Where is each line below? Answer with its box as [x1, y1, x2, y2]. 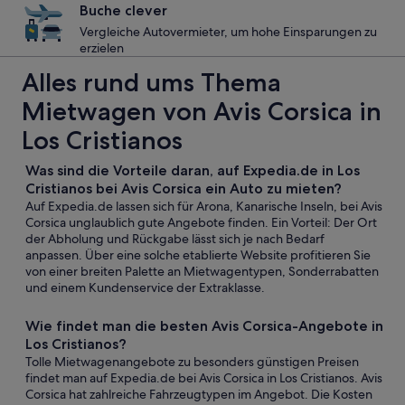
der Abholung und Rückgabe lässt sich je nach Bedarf [25, 231, 325, 247]
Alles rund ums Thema [22, 67, 281, 98]
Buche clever [80, 2, 167, 19]
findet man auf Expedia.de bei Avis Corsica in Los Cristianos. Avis [25, 370, 382, 386]
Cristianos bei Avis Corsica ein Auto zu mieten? [25, 180, 342, 197]
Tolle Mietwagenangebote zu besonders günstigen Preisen [25, 353, 359, 370]
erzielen [80, 40, 124, 56]
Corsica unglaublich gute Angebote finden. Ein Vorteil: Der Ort [25, 214, 377, 231]
